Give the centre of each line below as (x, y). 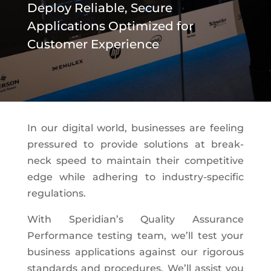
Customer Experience (93, 44)
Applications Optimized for (110, 26)
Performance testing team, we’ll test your (135, 236)
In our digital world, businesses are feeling (135, 128)
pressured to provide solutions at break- (135, 144)
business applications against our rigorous (135, 252)
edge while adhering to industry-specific (135, 177)
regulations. (56, 193)
